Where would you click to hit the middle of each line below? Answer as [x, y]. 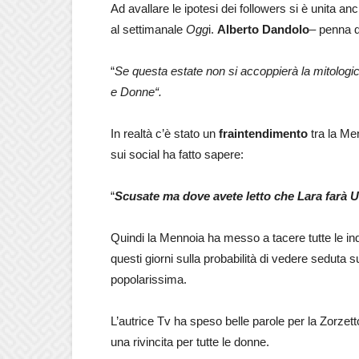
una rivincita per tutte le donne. [190, 342]
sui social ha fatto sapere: [177, 154]
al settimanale [148, 29]
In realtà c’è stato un [165, 133]
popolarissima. [149, 279]
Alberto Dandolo [263, 29]
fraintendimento [263, 133]
